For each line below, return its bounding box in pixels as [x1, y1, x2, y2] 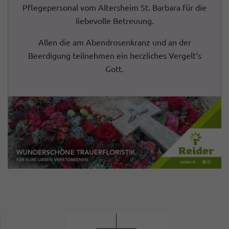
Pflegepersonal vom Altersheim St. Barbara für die [22, 2, 207, 12]
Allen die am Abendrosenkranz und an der [38, 37, 191, 47]
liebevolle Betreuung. [75, 15, 154, 26]
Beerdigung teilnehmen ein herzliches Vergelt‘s [28, 50, 201, 60]
